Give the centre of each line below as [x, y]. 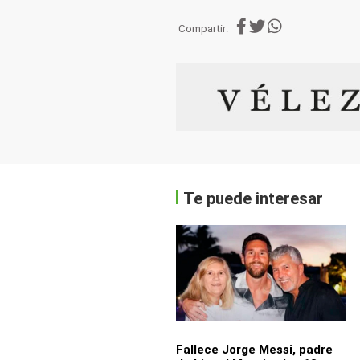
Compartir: [204, 28]
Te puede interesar [254, 198]
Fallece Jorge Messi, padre [254, 349]
